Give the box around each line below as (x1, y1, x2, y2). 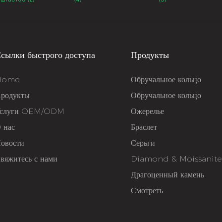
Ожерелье (131, 106, 165, 116)
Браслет (131, 122, 158, 132)
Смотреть (131, 185, 164, 195)
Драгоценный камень (131, 169, 205, 179)
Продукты (131, 49, 169, 60)
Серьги (131, 138, 156, 148)
